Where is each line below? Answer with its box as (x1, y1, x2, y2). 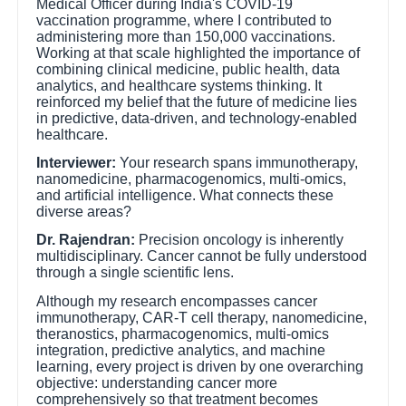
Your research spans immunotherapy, (116, 154, 359, 170)
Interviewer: (36, 154, 117, 170)
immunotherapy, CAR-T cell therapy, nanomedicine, (36, 309, 368, 325)
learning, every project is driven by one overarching (36, 358, 364, 374)
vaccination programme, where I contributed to (36, 12, 333, 28)
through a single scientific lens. (36, 265, 235, 281)
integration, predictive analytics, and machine (36, 342, 326, 358)
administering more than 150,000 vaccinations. (36, 28, 336, 44)
